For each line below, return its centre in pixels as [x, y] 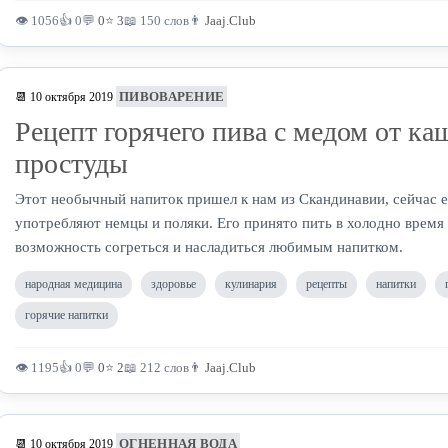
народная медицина [73, 284]
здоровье [173, 284]
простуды [71, 163]
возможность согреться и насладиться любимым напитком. [209, 247]
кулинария [251, 284]
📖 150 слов [156, 20]
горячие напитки [66, 315]
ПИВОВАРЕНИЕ [172, 96]
